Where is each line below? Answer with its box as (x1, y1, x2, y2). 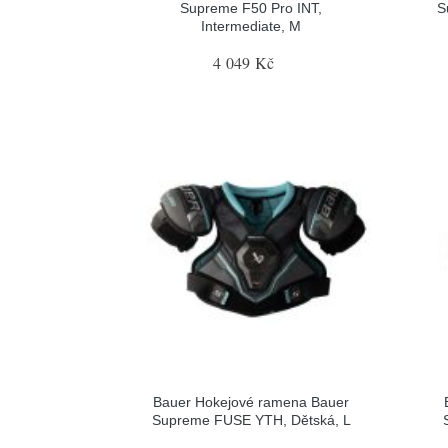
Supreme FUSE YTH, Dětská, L (151, 412, 351, 428)
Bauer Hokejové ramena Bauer (153, 394, 350, 410)
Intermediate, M (201, 17, 302, 34)
